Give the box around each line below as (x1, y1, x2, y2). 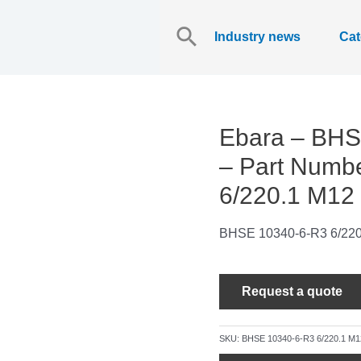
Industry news (214, 30, 301, 44)
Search (159, 17, 203, 31)
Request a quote (242, 284, 342, 298)
